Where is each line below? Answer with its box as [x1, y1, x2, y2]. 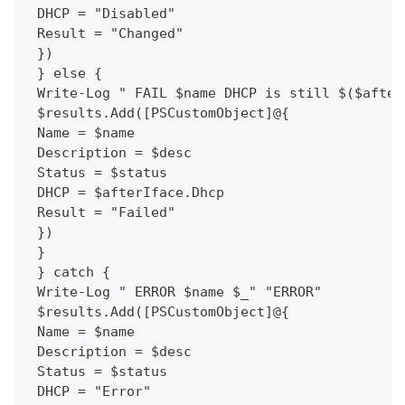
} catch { [29, 263, 110, 280]
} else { [29, 64, 102, 81]
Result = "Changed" [29, 24, 184, 42]
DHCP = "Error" [29, 382, 151, 400]
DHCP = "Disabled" [29, 5, 175, 22]
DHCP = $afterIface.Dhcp [29, 184, 224, 201]
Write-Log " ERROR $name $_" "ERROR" [29, 283, 322, 300]
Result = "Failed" [29, 203, 175, 221]
